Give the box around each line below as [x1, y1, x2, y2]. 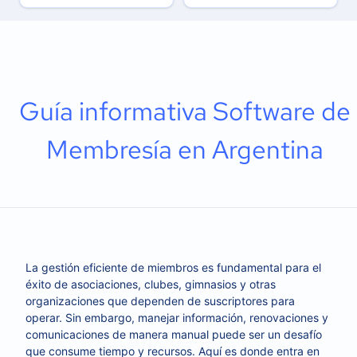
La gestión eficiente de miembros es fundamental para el [25, 261, 321, 274]
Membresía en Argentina [46, 132, 324, 167]
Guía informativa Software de [19, 94, 351, 128]
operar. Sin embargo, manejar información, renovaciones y [25, 311, 328, 324]
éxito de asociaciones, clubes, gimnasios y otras [25, 277, 276, 291]
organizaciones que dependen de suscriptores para [25, 294, 295, 308]
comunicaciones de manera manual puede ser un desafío [25, 328, 322, 341]
